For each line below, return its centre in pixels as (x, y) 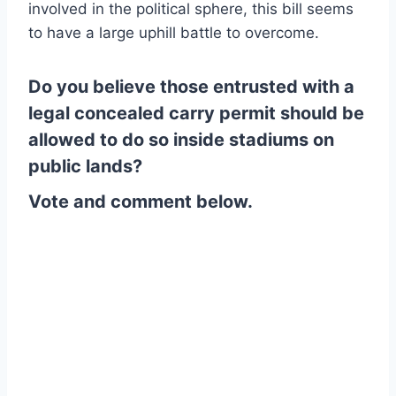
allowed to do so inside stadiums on (181, 140)
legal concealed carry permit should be (196, 114)
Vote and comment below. (141, 202)
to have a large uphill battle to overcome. (174, 33)
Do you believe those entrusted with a (191, 87)
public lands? (85, 167)
